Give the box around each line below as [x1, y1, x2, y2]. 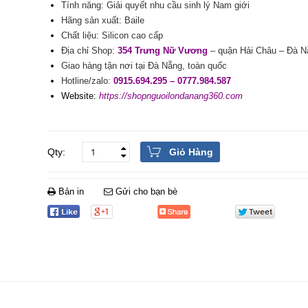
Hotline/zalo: [61, 76, 113, 86]
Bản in [56, 186, 87, 197]
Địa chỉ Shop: [61, 45, 115, 56]
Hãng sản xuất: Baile [61, 15, 144, 25]
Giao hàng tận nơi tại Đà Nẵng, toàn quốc [61, 60, 227, 71]
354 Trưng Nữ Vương [118, 45, 208, 56]
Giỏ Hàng [169, 146, 213, 157]
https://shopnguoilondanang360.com [99, 91, 243, 101]
